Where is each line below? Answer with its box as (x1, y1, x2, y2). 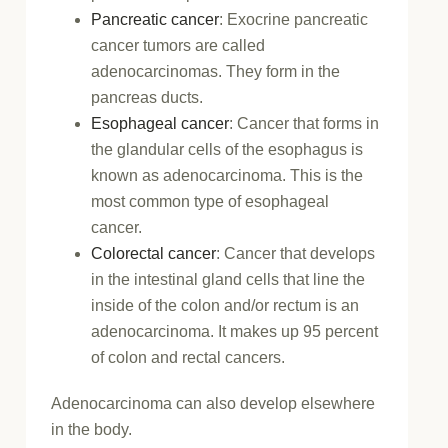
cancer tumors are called (91, 36, 266, 54)
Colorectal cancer (91, 244, 217, 262)
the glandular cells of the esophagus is (91, 140, 364, 158)
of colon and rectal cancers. (91, 348, 286, 366)
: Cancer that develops (216, 244, 376, 262)
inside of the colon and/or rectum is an (91, 296, 360, 314)
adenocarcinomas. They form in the (91, 62, 341, 80)
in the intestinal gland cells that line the (91, 270, 366, 288)
